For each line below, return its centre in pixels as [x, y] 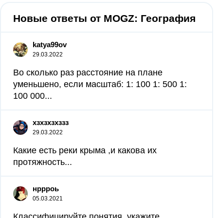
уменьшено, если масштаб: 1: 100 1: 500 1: [100, 84]
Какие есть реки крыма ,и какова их [85, 150]
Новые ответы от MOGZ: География [104, 18]
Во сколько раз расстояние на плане [88, 73]
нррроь [46, 189]
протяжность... [43, 162]
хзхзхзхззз [51, 122]
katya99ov [50, 45]
